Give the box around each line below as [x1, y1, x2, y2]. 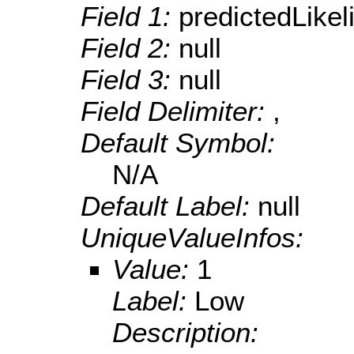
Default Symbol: [81, 127, 275, 159]
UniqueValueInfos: [81, 222, 303, 254]
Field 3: [81, 64, 179, 96]
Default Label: [81, 190, 258, 222]
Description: [112, 317, 258, 348]
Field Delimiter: [81, 96, 273, 127]
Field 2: [81, 32, 179, 64]
